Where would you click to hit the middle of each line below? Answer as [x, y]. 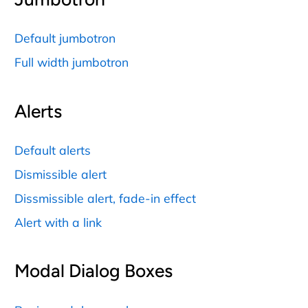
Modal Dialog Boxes [93, 271]
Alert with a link [58, 222]
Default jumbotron [65, 38]
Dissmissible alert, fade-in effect [105, 198]
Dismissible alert [60, 174]
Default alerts [53, 150]
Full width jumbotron [71, 62]
